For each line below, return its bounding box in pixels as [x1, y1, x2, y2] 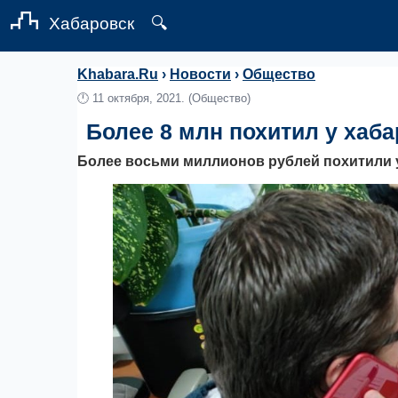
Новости [170, 67, 231, 82]
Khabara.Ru [77, 67, 158, 82]
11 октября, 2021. [92, 92, 185, 105]
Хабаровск [49, 14, 134, 33]
